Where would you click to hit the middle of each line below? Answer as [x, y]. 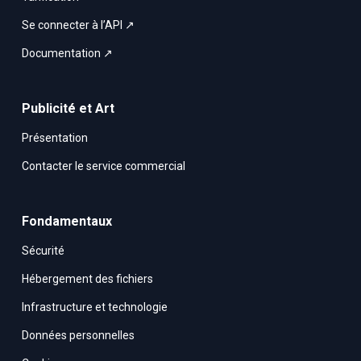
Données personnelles [78, 336]
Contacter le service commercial [103, 166]
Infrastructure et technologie [94, 307]
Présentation [54, 138]
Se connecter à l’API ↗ [78, 25]
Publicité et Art [68, 109]
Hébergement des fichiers [87, 279]
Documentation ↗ [67, 54]
